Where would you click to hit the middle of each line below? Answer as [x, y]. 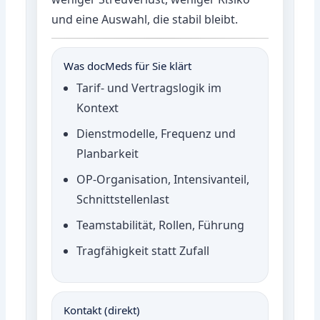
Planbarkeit [108, 153]
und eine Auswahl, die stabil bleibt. [145, 19]
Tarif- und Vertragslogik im [149, 87]
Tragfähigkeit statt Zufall [143, 250]
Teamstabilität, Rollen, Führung [161, 225]
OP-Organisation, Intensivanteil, [163, 179]
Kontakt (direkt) [102, 310]
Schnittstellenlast [123, 199]
